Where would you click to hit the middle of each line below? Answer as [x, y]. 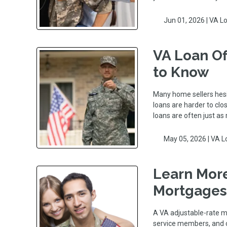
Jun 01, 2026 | [185, 20]
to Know [181, 72]
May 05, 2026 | [186, 139]
